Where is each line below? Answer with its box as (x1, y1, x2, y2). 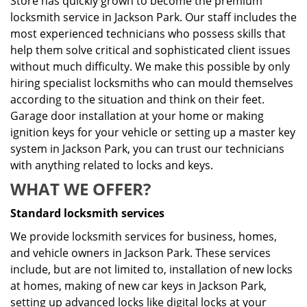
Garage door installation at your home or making (10, 108, 264, 123)
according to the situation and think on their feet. (10, 92, 265, 107)
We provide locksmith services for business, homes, (10, 229, 277, 244)
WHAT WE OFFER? (10, 177, 151, 200)
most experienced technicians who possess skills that (10, 26, 286, 41)
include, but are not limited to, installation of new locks (10, 262, 293, 277)
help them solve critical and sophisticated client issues (10, 42, 291, 58)
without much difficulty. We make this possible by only (10, 59, 290, 74)
